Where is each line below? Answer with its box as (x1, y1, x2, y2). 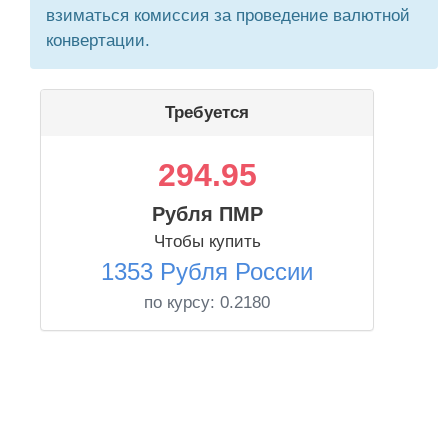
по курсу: (144, 293, 220, 312)
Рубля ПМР (151, 203, 263, 225)
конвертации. (46, 31, 150, 50)
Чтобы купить (153, 232, 261, 251)
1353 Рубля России (101, 258, 313, 285)
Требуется (165, 103, 249, 122)
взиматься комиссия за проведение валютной (46, 6, 410, 25)
